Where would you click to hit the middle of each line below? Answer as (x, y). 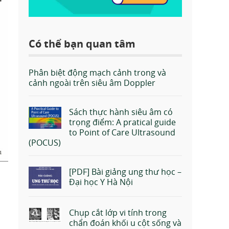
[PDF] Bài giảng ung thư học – (125, 172)
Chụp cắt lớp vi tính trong (118, 212)
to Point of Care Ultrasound (122, 133)
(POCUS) (45, 143)
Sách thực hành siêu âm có (121, 112)
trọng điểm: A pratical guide (122, 122)
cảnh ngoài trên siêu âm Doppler (92, 83)
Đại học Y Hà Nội (101, 182)
